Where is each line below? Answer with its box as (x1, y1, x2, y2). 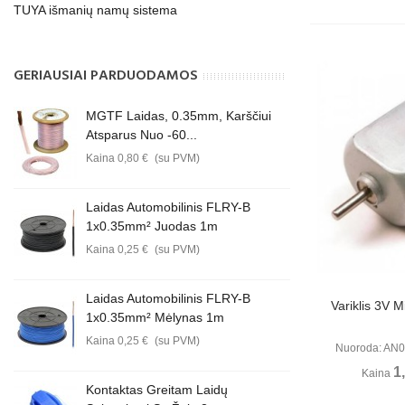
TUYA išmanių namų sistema (14, 3, 177, 17)
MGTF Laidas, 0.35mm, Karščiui (86, 108, 271, 123)
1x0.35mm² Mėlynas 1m (86, 310, 224, 325)
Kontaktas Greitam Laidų (86, 382, 228, 397)
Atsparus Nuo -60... (86, 127, 197, 142)
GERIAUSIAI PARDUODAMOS (14, 64, 198, 88)
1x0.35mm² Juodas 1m (86, 219, 218, 233)
